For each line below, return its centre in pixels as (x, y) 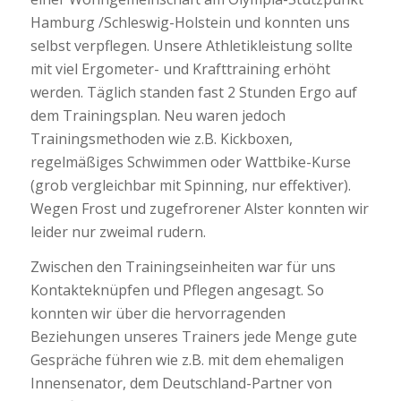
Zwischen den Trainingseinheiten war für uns (183, 267)
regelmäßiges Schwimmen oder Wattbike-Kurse (190, 162)
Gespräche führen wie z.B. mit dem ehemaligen (187, 360)
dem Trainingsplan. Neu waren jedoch (158, 115)
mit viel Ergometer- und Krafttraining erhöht (180, 68)
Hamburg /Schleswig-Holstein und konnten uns (190, 22)
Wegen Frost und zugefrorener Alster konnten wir (199, 208)
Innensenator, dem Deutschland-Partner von (181, 384)
